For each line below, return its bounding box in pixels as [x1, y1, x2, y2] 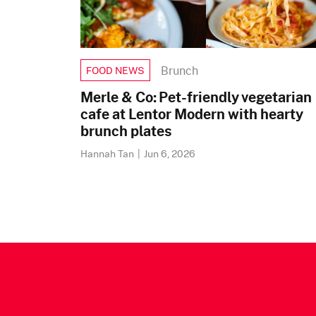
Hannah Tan [80, 146, 136, 161]
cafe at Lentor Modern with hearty [80, 103, 303, 124]
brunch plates [80, 120, 172, 141]
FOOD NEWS [86, 63, 145, 78]
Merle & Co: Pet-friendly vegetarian [80, 86, 312, 107]
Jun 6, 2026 [144, 146, 195, 161]
